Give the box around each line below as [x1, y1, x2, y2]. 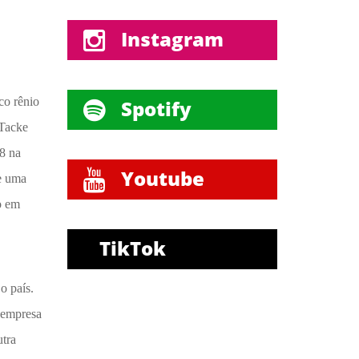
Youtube [120, 165, 204, 192]
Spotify [120, 95, 192, 123]
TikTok [99, 235, 166, 262]
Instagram [120, 26, 224, 53]
